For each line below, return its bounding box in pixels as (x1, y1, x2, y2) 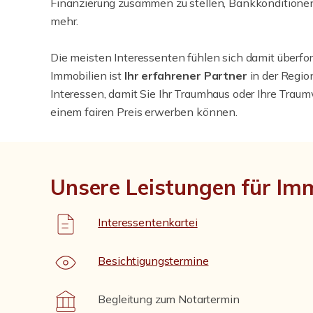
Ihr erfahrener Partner (124, 68, 247, 82)
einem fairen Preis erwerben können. (50, 105, 238, 119)
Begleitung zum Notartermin (98, 292, 240, 306)
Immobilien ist (50, 68, 124, 82)
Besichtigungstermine (98, 254, 209, 268)
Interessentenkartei (98, 215, 198, 229)
